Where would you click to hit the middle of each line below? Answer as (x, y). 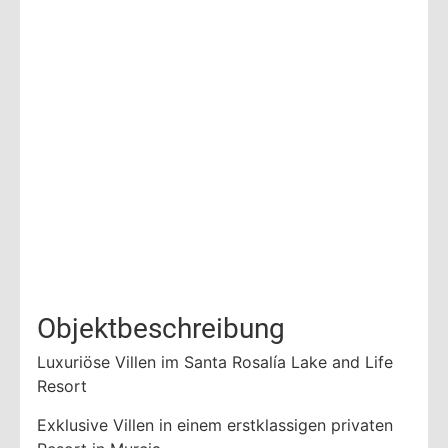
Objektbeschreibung (161, 329)
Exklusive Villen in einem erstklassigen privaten (215, 424)
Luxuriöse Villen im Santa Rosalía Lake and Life (215, 362)
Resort (62, 386)
